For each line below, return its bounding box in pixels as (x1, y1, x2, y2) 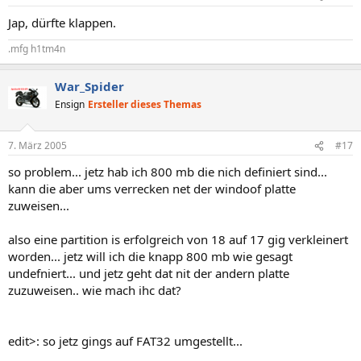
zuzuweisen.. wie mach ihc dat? (8, 282, 181, 298)
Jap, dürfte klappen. (8, 14, 116, 31)
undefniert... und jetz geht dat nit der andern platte (8, 265, 289, 281)
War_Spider (55, 77, 124, 94)
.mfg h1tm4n (8, 41, 65, 56)
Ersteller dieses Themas (88, 97, 201, 111)
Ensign (55, 97, 85, 111)
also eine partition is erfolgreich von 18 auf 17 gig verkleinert (8, 231, 348, 247)
